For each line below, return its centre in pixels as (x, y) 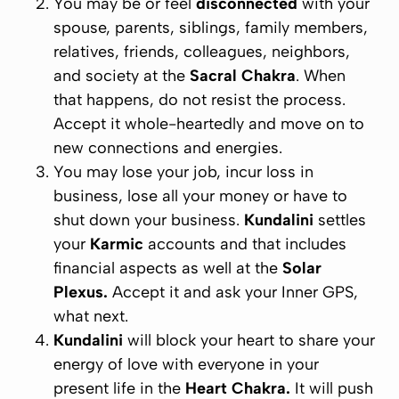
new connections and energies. (168, 148)
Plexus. (81, 292)
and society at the (122, 76)
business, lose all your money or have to (200, 196)
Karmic (117, 244)
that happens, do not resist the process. (199, 100)
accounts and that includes (245, 244)
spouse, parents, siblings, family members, (211, 28)
